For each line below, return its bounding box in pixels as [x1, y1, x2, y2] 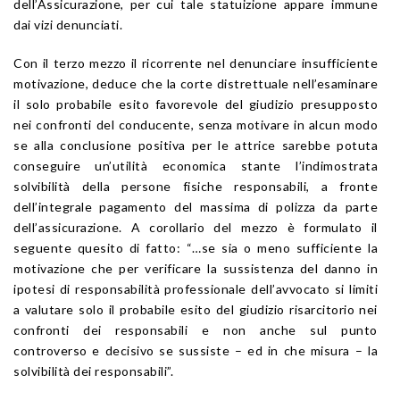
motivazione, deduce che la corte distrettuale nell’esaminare [13, 75, 378, 91]
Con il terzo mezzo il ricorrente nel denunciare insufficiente [13, 54, 378, 71]
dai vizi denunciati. [13, 16, 122, 32]
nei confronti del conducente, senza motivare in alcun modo [13, 116, 378, 132]
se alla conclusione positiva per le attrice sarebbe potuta [13, 137, 378, 153]
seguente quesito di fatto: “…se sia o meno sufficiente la [13, 239, 378, 255]
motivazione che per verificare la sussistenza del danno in [13, 260, 378, 276]
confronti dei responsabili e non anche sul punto [13, 321, 378, 337]
